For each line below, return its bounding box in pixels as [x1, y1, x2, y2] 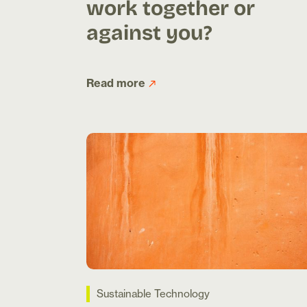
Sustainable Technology [97, 287, 210, 301]
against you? [86, 15, 212, 47]
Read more [86, 75, 145, 90]
